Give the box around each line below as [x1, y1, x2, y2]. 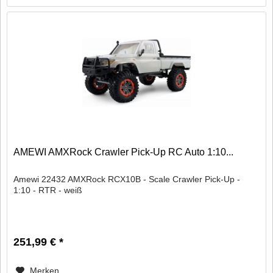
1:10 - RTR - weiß [13, 185, 83, 196]
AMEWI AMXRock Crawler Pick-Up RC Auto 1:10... [13, 147, 234, 158]
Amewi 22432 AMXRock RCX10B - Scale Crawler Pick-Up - [13, 174, 241, 185]
